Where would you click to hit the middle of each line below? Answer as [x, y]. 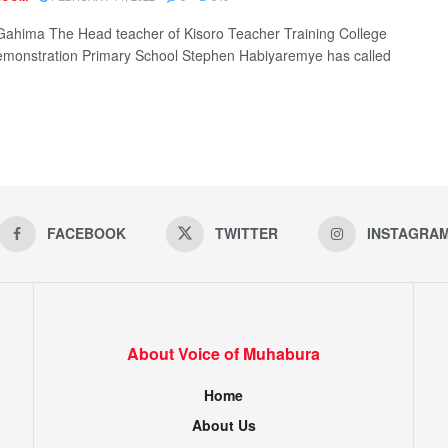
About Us [223, 424]
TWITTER [246, 232]
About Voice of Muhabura [223, 353]
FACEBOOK [86, 232]
